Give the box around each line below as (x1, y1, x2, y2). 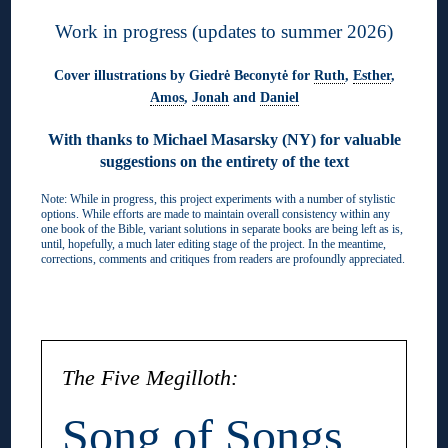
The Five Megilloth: (62, 365, 239, 390)
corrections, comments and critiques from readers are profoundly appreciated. (41, 251, 406, 266)
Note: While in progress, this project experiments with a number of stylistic (41, 191, 396, 206)
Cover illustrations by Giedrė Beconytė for (53, 66, 314, 83)
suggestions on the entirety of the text (99, 152, 349, 170)
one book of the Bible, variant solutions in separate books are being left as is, (41, 221, 404, 236)
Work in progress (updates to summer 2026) (55, 20, 393, 42)
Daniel (259, 88, 299, 105)
